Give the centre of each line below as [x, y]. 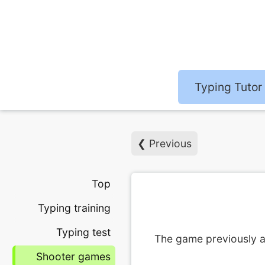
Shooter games [73, 257]
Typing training [74, 208]
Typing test [83, 232]
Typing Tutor [229, 87]
